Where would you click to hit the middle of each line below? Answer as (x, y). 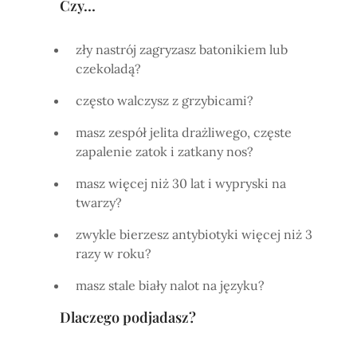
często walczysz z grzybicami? (165, 100)
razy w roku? (114, 253)
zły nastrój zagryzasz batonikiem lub (182, 49)
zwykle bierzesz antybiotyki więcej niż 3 (194, 234)
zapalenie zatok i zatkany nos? (165, 151)
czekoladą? (108, 68)
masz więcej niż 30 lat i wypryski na (181, 183)
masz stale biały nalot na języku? (170, 285)
